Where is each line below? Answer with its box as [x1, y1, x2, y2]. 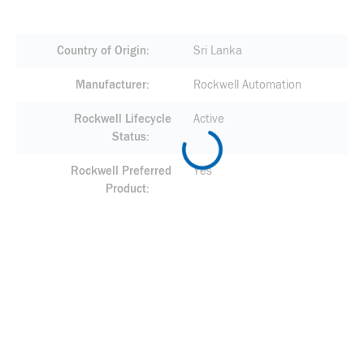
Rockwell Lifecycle [73, 112, 171, 126]
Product [105, 182, 146, 196]
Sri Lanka [193, 44, 242, 58]
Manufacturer [75, 78, 146, 92]
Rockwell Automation [193, 78, 301, 92]
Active [193, 112, 224, 126]
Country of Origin [56, 44, 146, 58]
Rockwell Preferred [70, 164, 171, 178]
